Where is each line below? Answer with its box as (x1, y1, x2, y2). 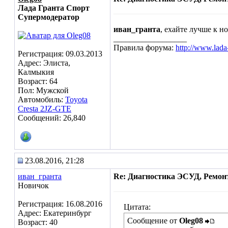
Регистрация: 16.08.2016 (18, 199, 102, 208)
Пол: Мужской (18, 86, 69, 95)
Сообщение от (127, 216, 179, 225)
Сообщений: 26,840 (18, 113, 85, 122)
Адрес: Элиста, (18, 59, 70, 67)
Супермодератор (18, 13, 79, 21)
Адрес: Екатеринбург (18, 209, 92, 217)
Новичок (18, 181, 49, 190)
